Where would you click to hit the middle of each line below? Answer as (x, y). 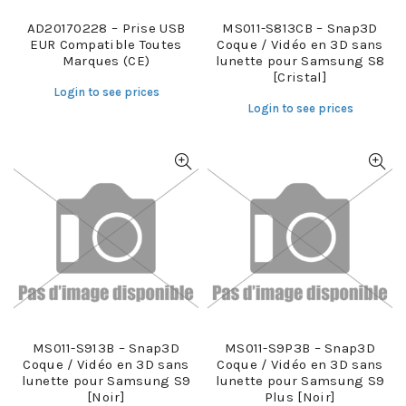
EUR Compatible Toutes (106, 44)
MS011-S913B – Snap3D (106, 348)
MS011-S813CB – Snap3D (300, 28)
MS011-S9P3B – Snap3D (300, 348)
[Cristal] (300, 77)
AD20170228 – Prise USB (106, 28)
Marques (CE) (106, 60)
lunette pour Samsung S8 (300, 60)
